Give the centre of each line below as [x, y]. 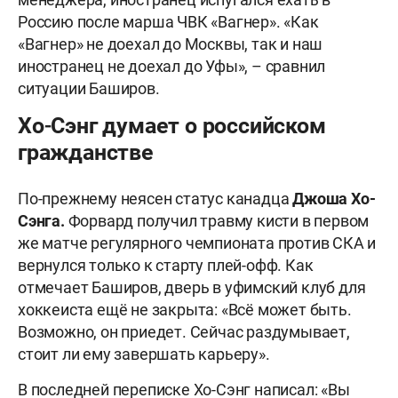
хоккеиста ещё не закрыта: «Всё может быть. [185, 310]
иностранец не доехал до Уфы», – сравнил [172, 67]
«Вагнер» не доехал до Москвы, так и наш [171, 44]
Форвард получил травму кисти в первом [219, 221]
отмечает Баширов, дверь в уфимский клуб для [192, 288]
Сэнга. [43, 221]
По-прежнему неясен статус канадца [155, 199]
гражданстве [86, 153]
